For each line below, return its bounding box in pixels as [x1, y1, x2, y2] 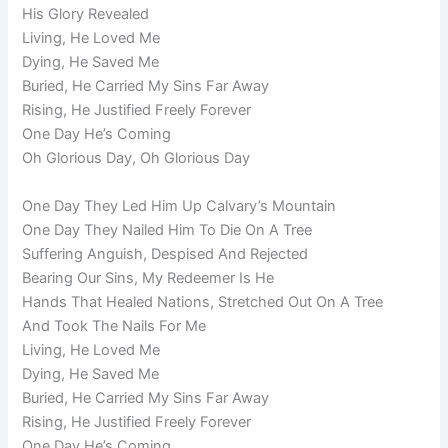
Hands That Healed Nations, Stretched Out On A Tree [22, 292, 384, 311]
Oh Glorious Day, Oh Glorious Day [22, 149, 251, 168]
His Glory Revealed [22, 5, 150, 24]
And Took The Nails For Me [22, 316, 207, 335]
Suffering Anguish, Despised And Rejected [22, 244, 309, 263]
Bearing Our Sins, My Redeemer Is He [22, 268, 275, 287]
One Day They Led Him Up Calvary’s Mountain [22, 196, 337, 215]
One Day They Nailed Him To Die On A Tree [22, 220, 313, 239]
